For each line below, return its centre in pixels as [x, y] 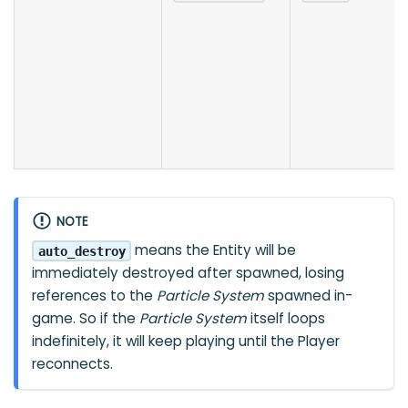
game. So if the [86, 319]
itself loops [286, 319]
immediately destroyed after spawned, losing [189, 273]
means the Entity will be [214, 250]
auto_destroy [82, 251]
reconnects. [73, 364]
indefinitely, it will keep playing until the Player [186, 342]
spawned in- [309, 296]
